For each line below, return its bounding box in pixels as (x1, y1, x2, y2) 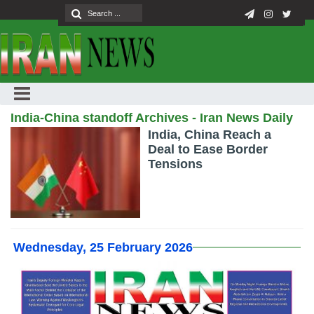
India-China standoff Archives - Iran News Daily (11, 111, 293, 125)
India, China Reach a (148, 128, 272, 142)
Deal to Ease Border (148, 142, 268, 156)
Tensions (148, 157, 203, 171)
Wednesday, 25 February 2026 (13, 240, 193, 255)
